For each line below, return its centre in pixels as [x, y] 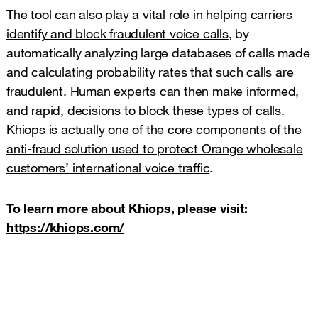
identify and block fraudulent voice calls [117, 33]
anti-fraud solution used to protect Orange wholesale [155, 148]
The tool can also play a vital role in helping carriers [149, 14]
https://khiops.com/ [66, 227]
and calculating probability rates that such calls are [150, 71]
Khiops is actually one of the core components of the [154, 129]
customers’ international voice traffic [108, 167]
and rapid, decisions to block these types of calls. [146, 110]
